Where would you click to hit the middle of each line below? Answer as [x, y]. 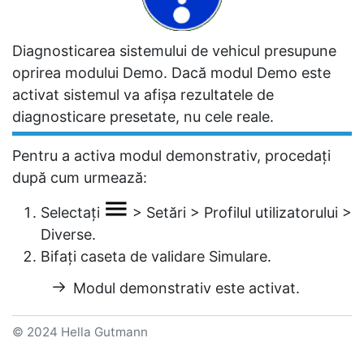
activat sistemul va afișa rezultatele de [143, 94]
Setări [166, 213]
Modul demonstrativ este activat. [186, 288]
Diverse [66, 235]
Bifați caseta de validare [125, 257]
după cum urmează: [80, 177]
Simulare [238, 257]
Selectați [72, 213]
